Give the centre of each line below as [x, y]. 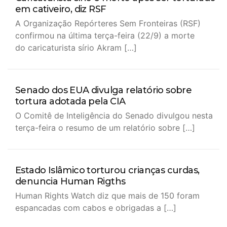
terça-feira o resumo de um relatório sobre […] [105, 128]
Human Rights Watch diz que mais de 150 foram [107, 196]
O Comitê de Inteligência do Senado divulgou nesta [114, 116]
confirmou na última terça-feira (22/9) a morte [105, 35]
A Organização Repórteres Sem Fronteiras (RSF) [108, 23]
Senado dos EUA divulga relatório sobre [104, 90]
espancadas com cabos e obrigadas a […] [96, 208]
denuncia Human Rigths [70, 181]
